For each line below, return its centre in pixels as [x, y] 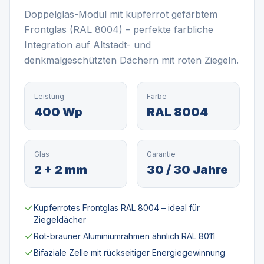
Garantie [161, 154]
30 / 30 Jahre [187, 170]
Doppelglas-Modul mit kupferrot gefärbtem [121, 14]
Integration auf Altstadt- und [88, 45]
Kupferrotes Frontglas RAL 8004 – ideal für [117, 208]
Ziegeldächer [60, 220]
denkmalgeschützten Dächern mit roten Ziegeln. [131, 60]
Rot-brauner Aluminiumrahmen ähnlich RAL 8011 [124, 236]
